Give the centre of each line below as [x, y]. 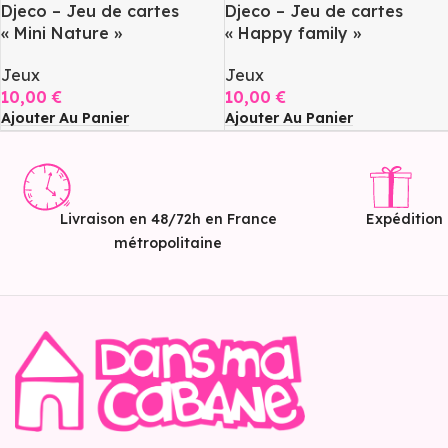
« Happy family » [292, 33]
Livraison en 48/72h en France [168, 219]
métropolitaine [168, 243]
